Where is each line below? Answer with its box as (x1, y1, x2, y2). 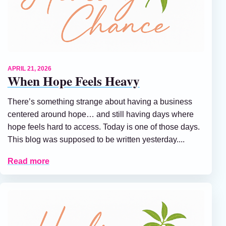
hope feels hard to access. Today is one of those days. (7, 123, 200, 132)
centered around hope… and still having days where (7, 110, 194, 119)
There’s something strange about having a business (7, 97, 192, 106)
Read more (7, 156, 49, 165)
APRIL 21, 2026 (7, 65, 51, 72)
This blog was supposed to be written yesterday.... (7, 135, 185, 144)
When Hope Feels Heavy (7, 71, 140, 90)
